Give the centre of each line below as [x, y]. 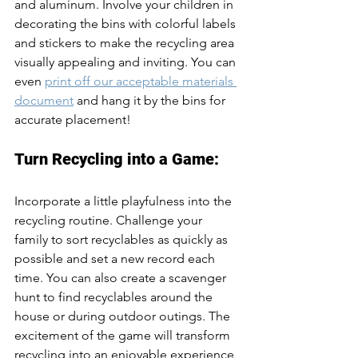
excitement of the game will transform [124, 335]
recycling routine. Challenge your [110, 220]
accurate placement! [73, 119]
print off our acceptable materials [141, 81]
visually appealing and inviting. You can [127, 62]
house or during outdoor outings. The [124, 316]
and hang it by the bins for [151, 100]
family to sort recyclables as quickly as [123, 239]
